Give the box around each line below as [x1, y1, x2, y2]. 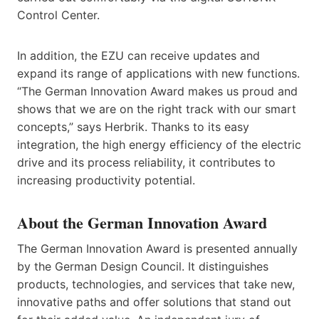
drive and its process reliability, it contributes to [17, 155, 276, 169]
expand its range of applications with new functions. [17, 66, 300, 80]
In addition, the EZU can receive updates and [17, 48, 260, 63]
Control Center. [17, 7, 100, 22]
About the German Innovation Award [17, 210, 267, 234]
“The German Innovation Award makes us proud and [17, 83, 298, 98]
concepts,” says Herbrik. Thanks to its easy [17, 119, 249, 134]
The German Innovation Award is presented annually [17, 241, 298, 256]
